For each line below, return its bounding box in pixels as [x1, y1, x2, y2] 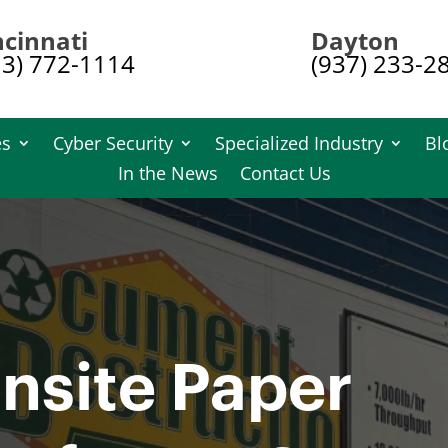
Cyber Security [52, 130, 173, 155]
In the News [117, 160, 218, 185]
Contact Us [239, 160, 331, 185]
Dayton [310, 25, 399, 57]
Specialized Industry [214, 130, 383, 155]
